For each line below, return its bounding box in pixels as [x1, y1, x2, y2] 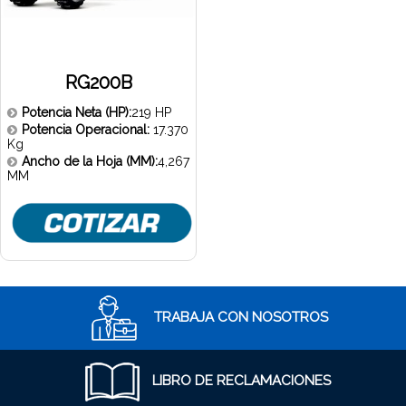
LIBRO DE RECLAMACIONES [148, 372, 331, 390]
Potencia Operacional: [22, 121, 153, 137]
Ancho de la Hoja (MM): [22, 153, 158, 169]
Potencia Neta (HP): [22, 104, 131, 120]
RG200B [64, 71, 132, 93]
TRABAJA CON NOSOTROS [150, 309, 328, 326]
